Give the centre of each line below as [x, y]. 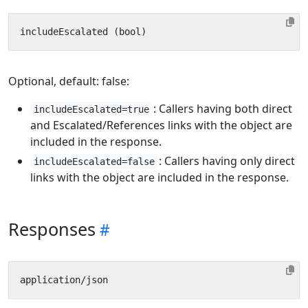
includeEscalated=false [95, 162]
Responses [52, 229]
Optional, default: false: [69, 81]
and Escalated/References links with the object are [161, 125]
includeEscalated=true [92, 109]
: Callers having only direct [227, 161]
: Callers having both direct [222, 109]
